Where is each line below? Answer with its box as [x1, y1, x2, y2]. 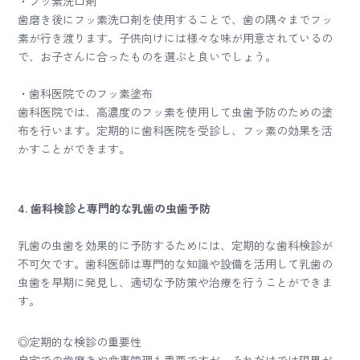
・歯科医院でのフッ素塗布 [18, 85, 153, 101]
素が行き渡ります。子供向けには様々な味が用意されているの [18, 30, 333, 46]
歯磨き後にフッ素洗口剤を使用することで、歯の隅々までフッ [18, 11, 333, 27]
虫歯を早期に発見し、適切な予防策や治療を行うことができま [18, 274, 333, 290]
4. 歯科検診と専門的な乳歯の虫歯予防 [18, 200, 211, 216]
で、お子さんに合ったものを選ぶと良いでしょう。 [18, 48, 277, 64]
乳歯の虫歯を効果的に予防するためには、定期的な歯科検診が [18, 237, 333, 253]
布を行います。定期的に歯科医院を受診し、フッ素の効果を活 [18, 122, 333, 138]
